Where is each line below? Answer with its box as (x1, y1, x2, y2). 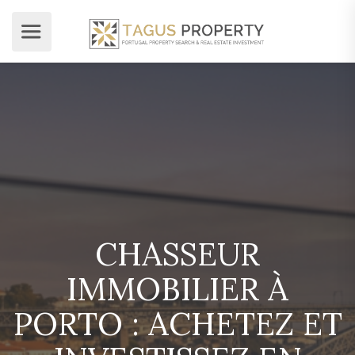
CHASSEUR (95, 234, 260, 274)
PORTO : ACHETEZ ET (13, 303, 342, 344)
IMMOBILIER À (67, 269, 288, 309)
